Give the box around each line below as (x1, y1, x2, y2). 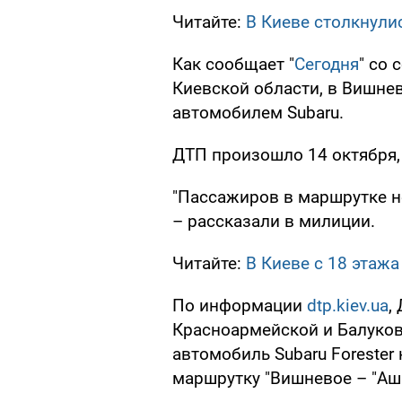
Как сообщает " (172, 54, 294, 75)
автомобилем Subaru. (172, 102, 344, 124)
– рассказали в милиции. (172, 211, 375, 232)
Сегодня (294, 54, 359, 75)
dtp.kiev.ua (307, 295, 389, 317)
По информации (172, 295, 307, 317)
